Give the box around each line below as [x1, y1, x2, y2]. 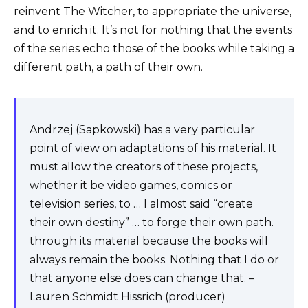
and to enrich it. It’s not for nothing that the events [14, 23, 292, 37]
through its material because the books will [30, 234, 268, 248]
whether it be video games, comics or [30, 179, 232, 192]
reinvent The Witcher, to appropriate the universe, [14, 5, 291, 19]
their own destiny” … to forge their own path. [30, 216, 274, 230]
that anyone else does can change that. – [30, 272, 254, 285]
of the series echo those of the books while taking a [14, 42, 294, 56]
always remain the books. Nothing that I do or [30, 253, 279, 267]
